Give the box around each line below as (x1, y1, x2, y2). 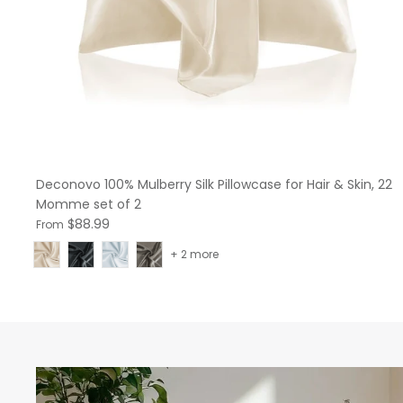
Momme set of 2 (36, 194, 141, 213)
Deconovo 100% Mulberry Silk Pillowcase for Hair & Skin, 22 (36, 175, 392, 193)
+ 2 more (170, 246, 219, 262)
